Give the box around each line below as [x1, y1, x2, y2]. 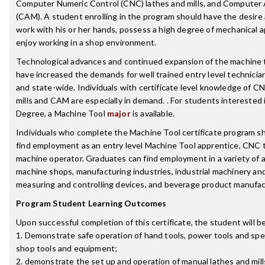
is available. [130, 108, 175, 118]
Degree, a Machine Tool [16, 108, 107, 118]
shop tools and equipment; [16, 243, 118, 253]
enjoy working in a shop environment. [16, 37, 157, 47]
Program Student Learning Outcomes [16, 198, 167, 208]
